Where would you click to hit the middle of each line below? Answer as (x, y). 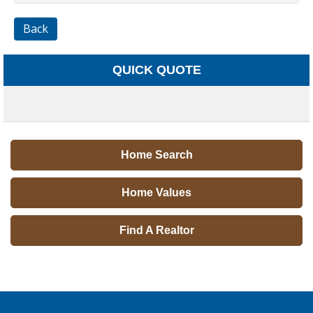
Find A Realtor (156, 230)
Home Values (156, 192)
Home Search (156, 154)
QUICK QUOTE (156, 70)
